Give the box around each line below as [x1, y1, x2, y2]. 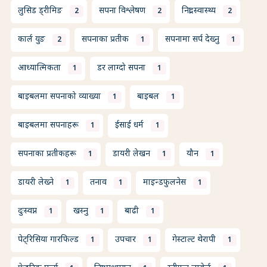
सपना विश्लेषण [99, 5, 145, 17]
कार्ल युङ [18, 34, 45, 46]
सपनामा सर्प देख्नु [165, 34, 219, 46]
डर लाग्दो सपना [97, 63, 145, 74]
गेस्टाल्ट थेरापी [172, 234, 216, 246]
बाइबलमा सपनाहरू [18, 120, 79, 132]
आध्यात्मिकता [18, 63, 61, 74]
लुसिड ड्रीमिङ [18, 5, 63, 17]
